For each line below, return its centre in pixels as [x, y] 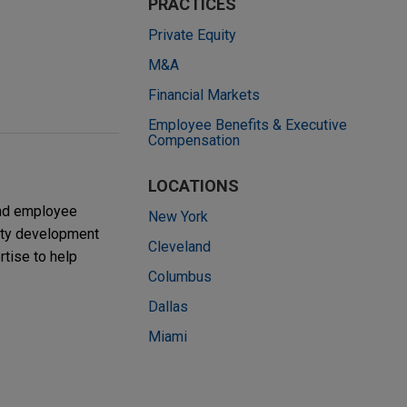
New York [178, 217]
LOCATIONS [194, 186]
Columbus [180, 277]
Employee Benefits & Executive [248, 125]
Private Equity [192, 35]
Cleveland [179, 247]
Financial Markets [204, 95]
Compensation [194, 141]
